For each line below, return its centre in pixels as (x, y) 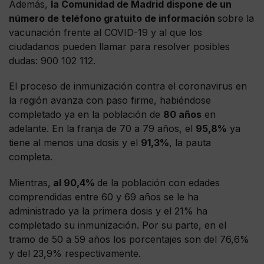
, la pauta (190, 143)
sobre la (236, 19)
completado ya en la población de (86, 115)
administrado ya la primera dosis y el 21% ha (108, 211)
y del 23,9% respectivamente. (75, 253)
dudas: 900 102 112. (52, 61)
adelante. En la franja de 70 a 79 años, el (102, 129)
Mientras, (30, 182)
